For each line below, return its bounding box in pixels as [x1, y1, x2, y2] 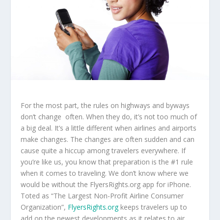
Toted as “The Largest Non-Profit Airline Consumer [21, 191, 184, 200]
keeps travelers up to [120, 202, 188, 212]
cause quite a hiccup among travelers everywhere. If [21, 145, 186, 155]
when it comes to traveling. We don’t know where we [21, 168, 189, 178]
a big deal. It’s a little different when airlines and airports [21, 123, 197, 133]
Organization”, [21, 202, 68, 212]
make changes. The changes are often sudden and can [21, 134, 195, 144]
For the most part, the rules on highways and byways [21, 100, 190, 110]
